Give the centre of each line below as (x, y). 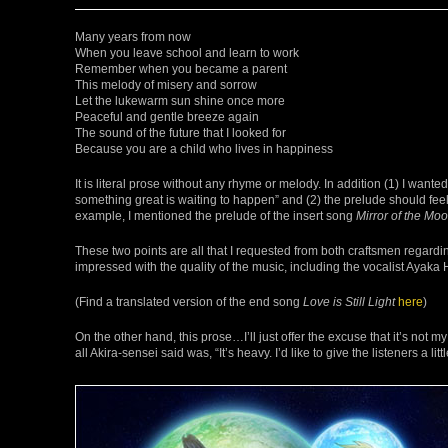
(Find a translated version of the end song (189, 302)
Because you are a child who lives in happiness (204, 149)
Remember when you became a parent (181, 69)
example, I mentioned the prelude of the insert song (215, 216)
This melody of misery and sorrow (166, 85)
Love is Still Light (349, 302)
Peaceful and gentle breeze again (167, 117)
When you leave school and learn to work (187, 53)
